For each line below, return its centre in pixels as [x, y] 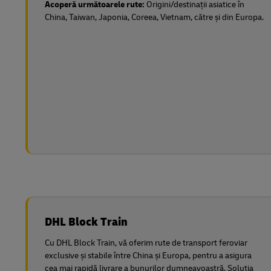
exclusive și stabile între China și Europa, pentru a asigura [148, 256]
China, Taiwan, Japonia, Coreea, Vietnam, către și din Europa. [154, 17]
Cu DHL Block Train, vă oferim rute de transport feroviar [146, 243]
